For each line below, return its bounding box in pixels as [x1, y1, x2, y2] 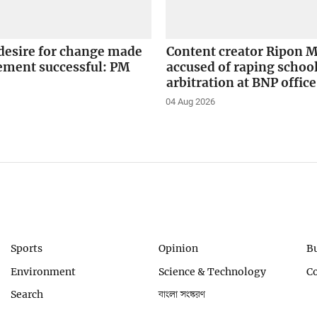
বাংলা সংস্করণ [158, 288, 205, 302]
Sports [11, 241, 43, 255]
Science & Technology [158, 265, 266, 278]
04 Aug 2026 [166, 96, 216, 107]
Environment [11, 265, 76, 278]
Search [11, 288, 44, 301]
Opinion [158, 241, 198, 255]
